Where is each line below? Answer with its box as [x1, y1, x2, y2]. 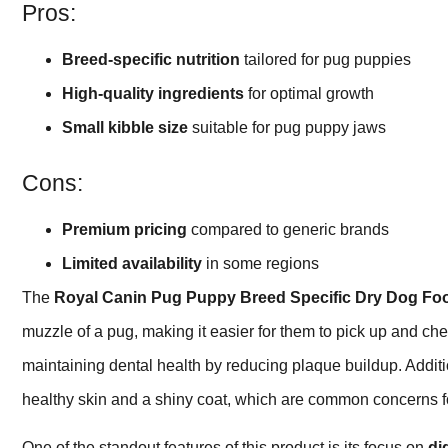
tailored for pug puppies [240, 50, 411, 68]
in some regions [202, 254, 319, 272]
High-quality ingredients [62, 84, 244, 102]
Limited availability [62, 254, 202, 272]
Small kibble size [62, 118, 188, 136]
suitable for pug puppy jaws [188, 118, 386, 136]
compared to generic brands [187, 220, 389, 238]
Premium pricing [62, 220, 187, 238]
